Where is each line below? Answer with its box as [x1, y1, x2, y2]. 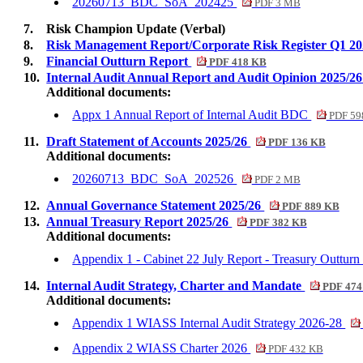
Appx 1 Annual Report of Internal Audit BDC [72, 108, 312, 122]
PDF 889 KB [279, 201, 340, 213]
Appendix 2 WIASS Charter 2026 [72, 341, 251, 356]
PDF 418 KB [206, 57, 267, 69]
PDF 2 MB [251, 174, 301, 186]
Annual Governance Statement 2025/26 [46, 199, 265, 213]
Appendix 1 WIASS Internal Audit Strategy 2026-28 [72, 316, 346, 331]
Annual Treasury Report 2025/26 [46, 215, 233, 229]
